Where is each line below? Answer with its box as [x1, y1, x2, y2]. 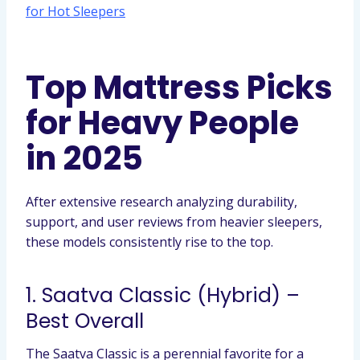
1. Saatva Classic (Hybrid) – [26, 280, 300, 309]
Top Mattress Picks [26, 65, 333, 110]
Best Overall [26, 306, 144, 335]
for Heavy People [26, 100, 299, 145]
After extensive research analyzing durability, [26, 193, 297, 211]
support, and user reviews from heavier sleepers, [26, 213, 322, 231]
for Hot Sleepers [26, 2, 125, 20]
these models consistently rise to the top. [26, 233, 273, 251]
